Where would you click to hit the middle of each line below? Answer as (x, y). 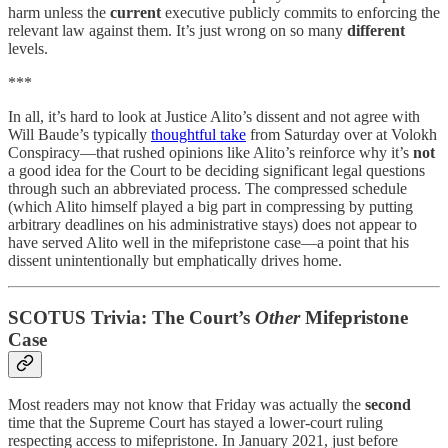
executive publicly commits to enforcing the (300, 12)
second (388, 405)
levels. (28, 48)
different (376, 30)
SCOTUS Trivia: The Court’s (131, 317)
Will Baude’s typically (79, 134)
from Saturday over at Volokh (341, 134)
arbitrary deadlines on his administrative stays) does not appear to (212, 224)
